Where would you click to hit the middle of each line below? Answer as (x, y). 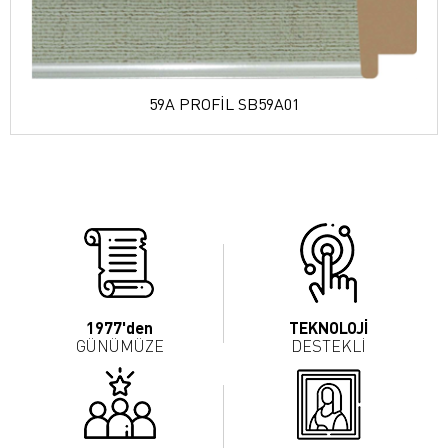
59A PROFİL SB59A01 (224, 103)
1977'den (119, 327)
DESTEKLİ (328, 345)
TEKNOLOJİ (328, 327)
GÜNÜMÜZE (119, 345)
